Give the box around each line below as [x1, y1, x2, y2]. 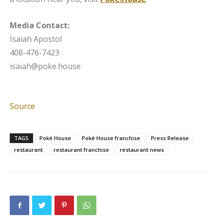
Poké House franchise [82, 134, 140, 142]
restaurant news [120, 145, 164, 153]
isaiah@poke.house [10, 60, 81, 72]
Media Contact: [10, 19, 70, 31]
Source [10, 100, 35, 111]
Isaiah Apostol [10, 33, 62, 44]
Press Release [151, 134, 189, 142]
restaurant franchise [54, 145, 109, 153]
